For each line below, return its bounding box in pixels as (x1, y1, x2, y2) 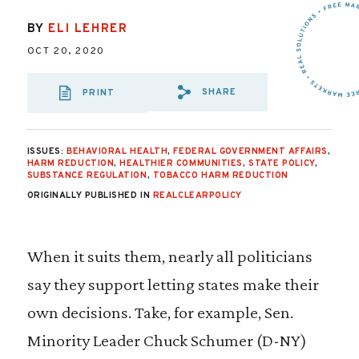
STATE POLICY (248, 158, 315, 169)
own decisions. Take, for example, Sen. (26, 302, 293, 322)
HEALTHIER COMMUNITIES (119, 158, 243, 169)
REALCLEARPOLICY (152, 190, 243, 201)
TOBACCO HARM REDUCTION (152, 170, 288, 181)
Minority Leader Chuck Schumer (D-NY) (26, 330, 307, 350)
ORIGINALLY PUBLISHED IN (26, 190, 153, 201)
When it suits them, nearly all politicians (26, 246, 313, 266)
